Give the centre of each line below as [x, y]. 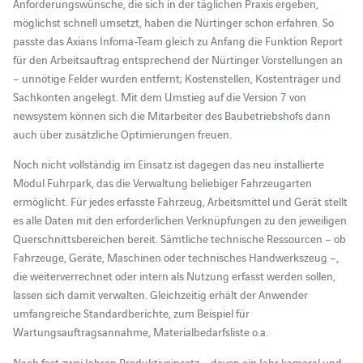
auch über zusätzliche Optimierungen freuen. [122, 133]
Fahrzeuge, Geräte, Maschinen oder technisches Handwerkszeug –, [175, 257]
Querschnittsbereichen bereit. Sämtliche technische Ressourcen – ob [179, 239]
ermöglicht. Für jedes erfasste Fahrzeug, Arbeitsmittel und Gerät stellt [180, 201]
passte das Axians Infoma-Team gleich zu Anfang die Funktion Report [177, 40]
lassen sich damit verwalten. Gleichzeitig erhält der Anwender [160, 295]
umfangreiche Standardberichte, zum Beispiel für [131, 313]
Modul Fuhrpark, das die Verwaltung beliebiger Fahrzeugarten [162, 183]
